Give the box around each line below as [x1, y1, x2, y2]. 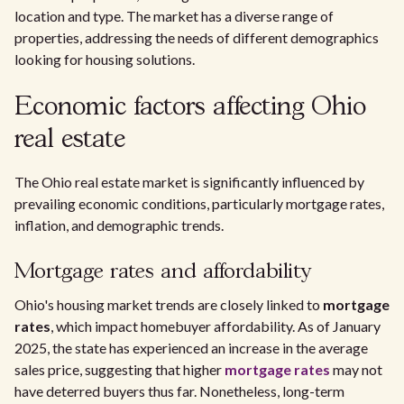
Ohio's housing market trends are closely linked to [14, 296, 323, 313]
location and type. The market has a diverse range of [14, 7, 334, 24]
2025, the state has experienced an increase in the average [14, 339, 368, 356]
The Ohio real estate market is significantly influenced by [14, 173, 364, 190]
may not [330, 361, 382, 378]
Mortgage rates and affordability [14, 262, 311, 282]
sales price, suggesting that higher [14, 361, 225, 378]
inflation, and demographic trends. [14, 216, 224, 234]
